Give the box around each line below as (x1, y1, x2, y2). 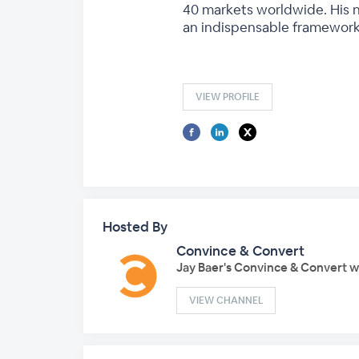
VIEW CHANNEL (189, 294, 263, 307)
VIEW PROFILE (196, 91, 260, 103)
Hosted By (103, 218, 167, 236)
